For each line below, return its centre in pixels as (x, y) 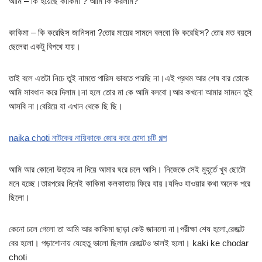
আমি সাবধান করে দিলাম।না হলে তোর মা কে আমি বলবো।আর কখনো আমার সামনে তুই (131, 92)
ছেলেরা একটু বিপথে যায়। (45, 47)
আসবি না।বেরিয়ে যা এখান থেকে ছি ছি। (66, 106)
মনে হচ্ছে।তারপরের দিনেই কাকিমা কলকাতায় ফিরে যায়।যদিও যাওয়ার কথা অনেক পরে (130, 184)
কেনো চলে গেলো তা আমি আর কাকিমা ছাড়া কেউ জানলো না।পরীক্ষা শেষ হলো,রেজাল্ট (127, 229)
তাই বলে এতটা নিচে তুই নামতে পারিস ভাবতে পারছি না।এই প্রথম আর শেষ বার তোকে (129, 78)
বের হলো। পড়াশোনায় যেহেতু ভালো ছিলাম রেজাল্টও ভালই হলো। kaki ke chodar (129, 243)
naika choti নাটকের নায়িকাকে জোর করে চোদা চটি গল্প (88, 138)
